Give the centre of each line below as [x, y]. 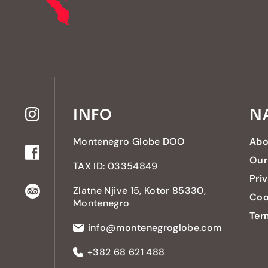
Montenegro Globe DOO [129, 141]
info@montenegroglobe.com [155, 227]
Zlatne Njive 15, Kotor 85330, [140, 190]
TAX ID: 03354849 [115, 166]
